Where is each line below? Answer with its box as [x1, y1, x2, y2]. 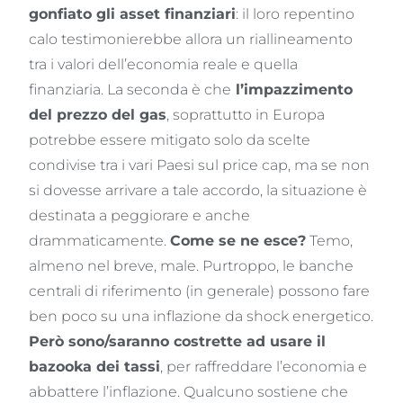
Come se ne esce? [170, 231, 307, 249]
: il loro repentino [236, 4, 355, 22]
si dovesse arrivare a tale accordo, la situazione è [29, 181, 368, 199]
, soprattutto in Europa [166, 105, 326, 123]
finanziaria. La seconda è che [29, 80, 232, 98]
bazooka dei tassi [29, 357, 161, 375]
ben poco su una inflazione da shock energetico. [29, 307, 374, 325]
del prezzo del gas [29, 105, 167, 123]
